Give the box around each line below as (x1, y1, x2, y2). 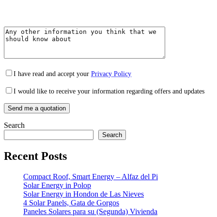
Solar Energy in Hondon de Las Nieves (23, 189, 144, 198)
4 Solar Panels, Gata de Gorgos (23, 198, 119, 207)
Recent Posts (4, 149, 67, 162)
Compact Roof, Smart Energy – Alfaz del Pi (23, 172, 158, 181)
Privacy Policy (91, 70, 131, 77)
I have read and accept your (14, 70, 91, 77)
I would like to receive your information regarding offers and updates (14, 87, 204, 95)
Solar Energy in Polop (23, 181, 91, 189)
